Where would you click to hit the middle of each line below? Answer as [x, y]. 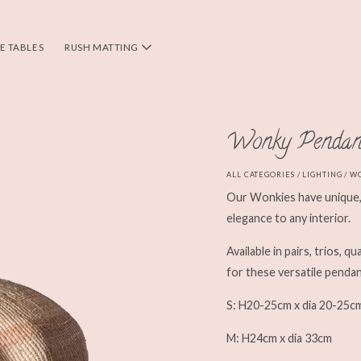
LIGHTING [322, 174]
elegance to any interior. [288, 218]
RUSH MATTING [103, 47]
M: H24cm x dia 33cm [279, 338]
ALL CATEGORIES [261, 174]
